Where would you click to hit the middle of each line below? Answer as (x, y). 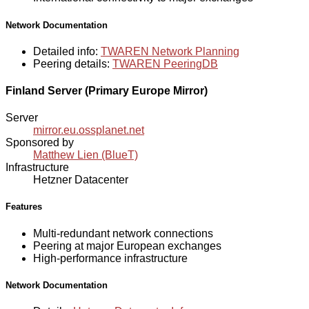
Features (24, 207)
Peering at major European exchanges (127, 246)
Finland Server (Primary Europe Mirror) (107, 90)
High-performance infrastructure (110, 258)
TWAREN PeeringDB (165, 63)
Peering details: (73, 63)
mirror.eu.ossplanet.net (89, 130)
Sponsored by (40, 143)
